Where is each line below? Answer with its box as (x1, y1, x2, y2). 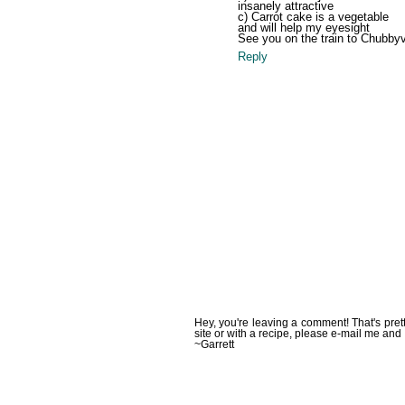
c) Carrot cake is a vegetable (237, 10, 389, 24)
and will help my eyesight (237, 21, 370, 35)
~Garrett (193, 338, 234, 352)
